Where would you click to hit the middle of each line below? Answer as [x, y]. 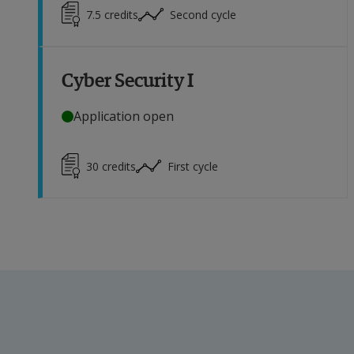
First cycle [193, 166]
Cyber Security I [128, 79]
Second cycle [203, 14]
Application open [124, 117]
